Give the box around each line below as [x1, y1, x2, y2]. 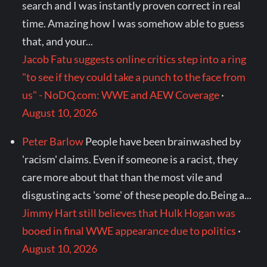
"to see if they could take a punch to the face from [22, 70, 246, 84]
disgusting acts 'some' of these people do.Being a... [22, 188, 252, 202]
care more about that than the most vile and [22, 170, 223, 184]
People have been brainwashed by [85, 135, 241, 148]
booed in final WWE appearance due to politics [22, 224, 237, 238]
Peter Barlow [22, 135, 84, 148]
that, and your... [22, 35, 94, 48]
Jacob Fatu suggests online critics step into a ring [22, 52, 247, 66]
